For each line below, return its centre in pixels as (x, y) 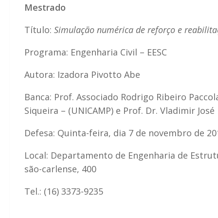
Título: (39, 29)
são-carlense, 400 (60, 169)
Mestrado (45, 7)
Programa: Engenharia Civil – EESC (96, 52)
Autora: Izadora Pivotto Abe (82, 74)
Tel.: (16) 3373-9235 (64, 191)
